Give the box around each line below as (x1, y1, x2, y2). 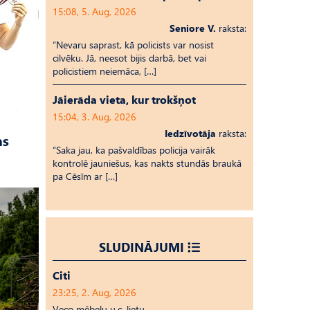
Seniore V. (170, 21, 216, 35)
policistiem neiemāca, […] (53, 64, 156, 77)
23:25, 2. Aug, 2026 (53, 286, 136, 299)
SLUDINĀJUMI (99, 238, 184, 255)
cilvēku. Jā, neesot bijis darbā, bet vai (53, 51, 206, 64)
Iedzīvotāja (165, 127, 216, 140)
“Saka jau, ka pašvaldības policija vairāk (53, 143, 215, 156)
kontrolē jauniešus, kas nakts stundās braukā (53, 156, 241, 170)
